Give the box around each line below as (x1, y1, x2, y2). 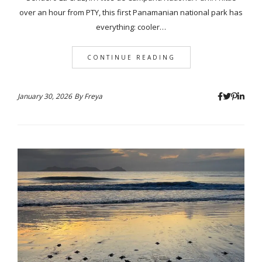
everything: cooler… (96, 21, 166, 32)
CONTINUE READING (87, 53, 175, 61)
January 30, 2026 (18, 91, 72, 101)
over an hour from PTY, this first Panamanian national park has (19, 6, 243, 18)
